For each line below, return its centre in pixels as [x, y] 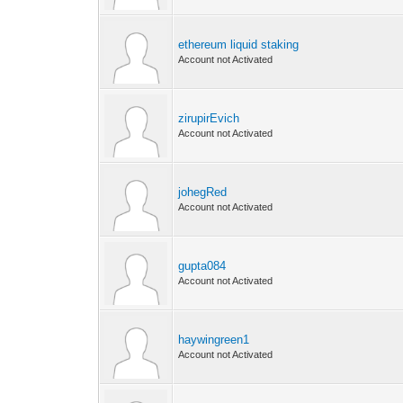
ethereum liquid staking [239, 45]
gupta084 [202, 266]
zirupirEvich [209, 118]
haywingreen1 [214, 340]
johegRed [203, 192]
